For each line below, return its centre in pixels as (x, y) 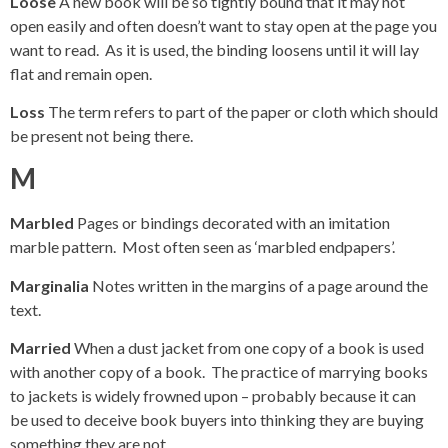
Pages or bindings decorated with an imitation (233, 223)
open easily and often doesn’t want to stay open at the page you (223, 25)
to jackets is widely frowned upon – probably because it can (213, 396)
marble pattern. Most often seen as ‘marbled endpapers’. (202, 247)
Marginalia (51, 285)
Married (42, 348)
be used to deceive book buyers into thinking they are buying (217, 420)
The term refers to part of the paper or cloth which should (243, 111)
